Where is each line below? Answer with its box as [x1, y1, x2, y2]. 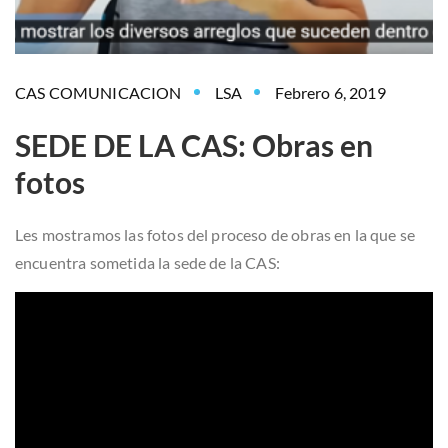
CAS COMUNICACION [15, 82, 182, 102]
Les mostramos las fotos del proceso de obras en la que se [15, 224, 416, 244]
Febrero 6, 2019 [275, 82, 386, 102]
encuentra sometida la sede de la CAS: [15, 252, 280, 272]
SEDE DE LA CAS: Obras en [15, 126, 373, 163]
